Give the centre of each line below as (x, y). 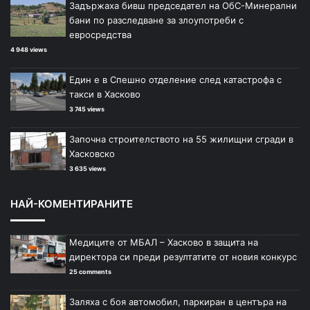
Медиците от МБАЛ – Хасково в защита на (164, 243)
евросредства (100, 35)
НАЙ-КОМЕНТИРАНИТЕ (72, 204)
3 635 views (88, 169)
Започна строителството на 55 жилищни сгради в (181, 139)
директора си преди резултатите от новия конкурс (183, 257)
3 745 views (87, 109)
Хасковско (92, 154)
